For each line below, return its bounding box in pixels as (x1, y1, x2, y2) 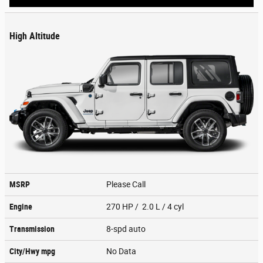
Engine (9, 201, 32, 211)
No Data (106, 246, 140, 256)
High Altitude (9, 30, 60, 42)
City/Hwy (9, 246, 41, 256)
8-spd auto (106, 224, 147, 234)
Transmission (9, 224, 55, 234)
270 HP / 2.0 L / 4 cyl (106, 201, 186, 211)
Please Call (106, 179, 149, 189)
